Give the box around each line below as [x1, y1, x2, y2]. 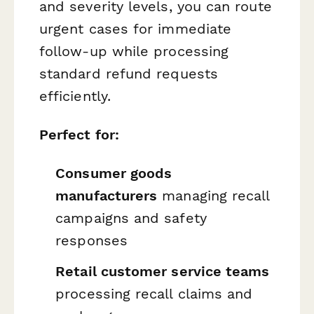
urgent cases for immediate [39, 20, 232, 37]
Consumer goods [55, 165, 172, 182]
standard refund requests [39, 64, 218, 82]
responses [55, 232, 128, 250]
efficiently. [39, 87, 111, 104]
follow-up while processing [39, 42, 229, 60]
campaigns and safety [55, 210, 207, 227]
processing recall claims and [55, 285, 253, 302]
